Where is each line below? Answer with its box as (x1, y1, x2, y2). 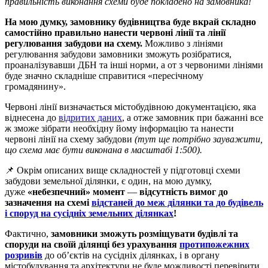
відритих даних (59, 112, 122, 123)
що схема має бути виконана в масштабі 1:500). (5, 145, 202, 156)
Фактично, (5, 229, 51, 239)
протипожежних (179, 239, 249, 250)
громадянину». (5, 81, 66, 92)
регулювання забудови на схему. (5, 38, 145, 49)
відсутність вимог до (139, 187, 228, 197)
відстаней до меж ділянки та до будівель (92, 197, 263, 208)
